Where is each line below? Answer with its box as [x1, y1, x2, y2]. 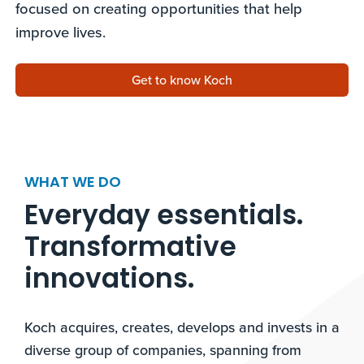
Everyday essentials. [24, 195, 303, 240]
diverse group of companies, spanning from [24, 340, 301, 360]
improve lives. [15, 21, 115, 42]
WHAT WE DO [24, 171, 121, 196]
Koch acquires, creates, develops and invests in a [24, 317, 340, 337]
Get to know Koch [132, 71, 232, 89]
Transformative [24, 227, 236, 271]
